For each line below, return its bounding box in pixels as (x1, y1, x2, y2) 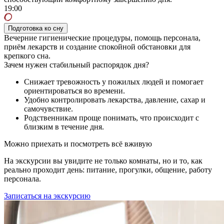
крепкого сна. (4, 51, 50, 60)
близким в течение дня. (24, 122, 104, 131)
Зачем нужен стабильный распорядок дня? (4, 60, 149, 69)
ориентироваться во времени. (24, 86, 125, 95)
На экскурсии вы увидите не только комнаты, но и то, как (4, 156, 202, 165)
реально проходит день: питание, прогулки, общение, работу (4, 165, 212, 174)
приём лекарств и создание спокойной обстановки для (4, 42, 190, 51)
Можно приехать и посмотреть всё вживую (4, 139, 152, 148)
